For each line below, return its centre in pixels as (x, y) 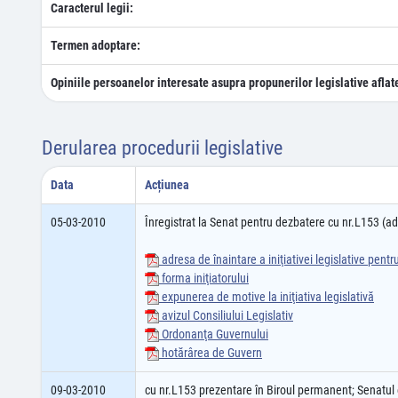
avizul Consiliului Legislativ (226, 315)
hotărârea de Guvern (211, 353)
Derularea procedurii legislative (162, 148)
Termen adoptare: (96, 45)
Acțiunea (167, 185)
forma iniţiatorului (204, 278)
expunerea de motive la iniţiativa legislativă (267, 297)
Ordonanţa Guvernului (214, 334)
